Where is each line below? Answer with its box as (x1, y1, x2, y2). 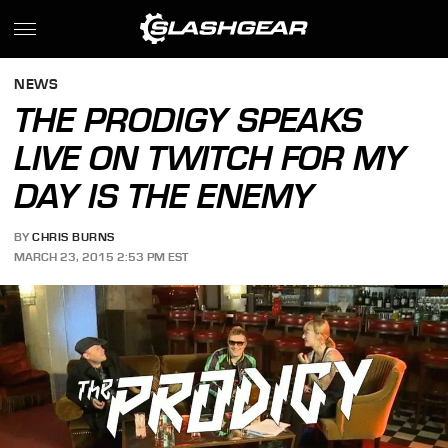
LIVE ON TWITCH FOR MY (14, 138, 407, 178)
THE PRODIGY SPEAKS (14, 100, 363, 140)
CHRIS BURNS (32, 230, 115, 245)
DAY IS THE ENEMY (14, 176, 315, 216)
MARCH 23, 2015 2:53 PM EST (14, 249, 189, 264)
